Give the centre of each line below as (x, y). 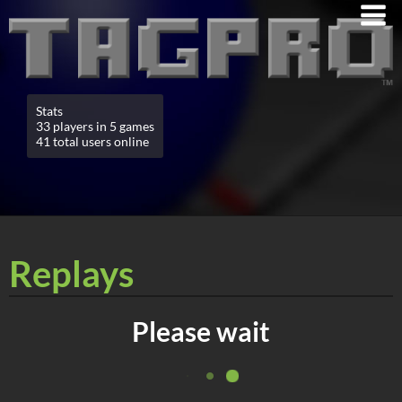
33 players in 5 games (95, 126)
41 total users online (92, 141)
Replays (71, 273)
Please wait (201, 331)
